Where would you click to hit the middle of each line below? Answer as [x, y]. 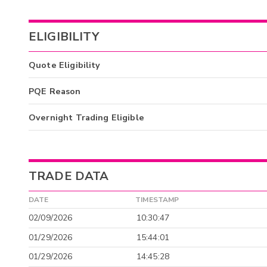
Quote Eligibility [65, 65]
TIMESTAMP [157, 199]
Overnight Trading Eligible [86, 118]
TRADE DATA [69, 176]
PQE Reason [55, 91]
